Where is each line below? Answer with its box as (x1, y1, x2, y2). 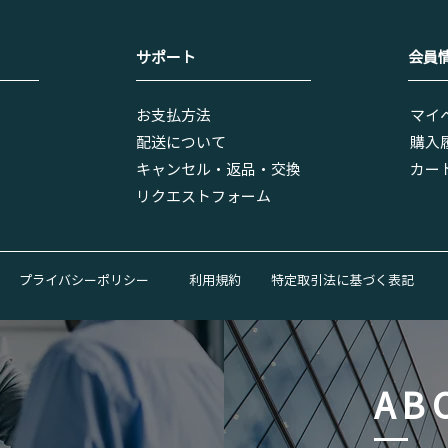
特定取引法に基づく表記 (271, 270, 414, 290)
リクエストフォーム (136, 185, 271, 207)
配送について (136, 131, 226, 153)
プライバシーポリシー (19, 270, 149, 290)
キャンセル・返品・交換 (136, 158, 301, 180)
